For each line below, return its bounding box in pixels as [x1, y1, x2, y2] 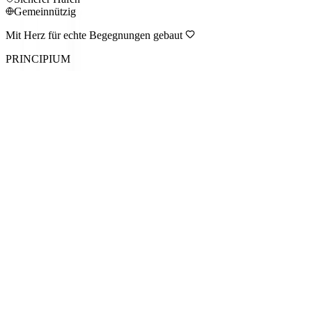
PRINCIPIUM [6, 52, 70, 65]
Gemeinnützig [14, 5, 76, 17]
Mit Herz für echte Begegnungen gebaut [6, 29, 185, 41]
